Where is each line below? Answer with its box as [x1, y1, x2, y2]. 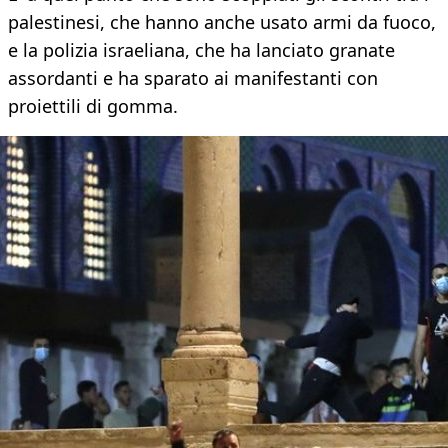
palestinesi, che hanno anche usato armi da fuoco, [8, 10, 436, 35]
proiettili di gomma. [8, 94, 178, 119]
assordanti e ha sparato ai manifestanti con [8, 66, 378, 91]
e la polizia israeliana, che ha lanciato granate [8, 38, 395, 63]
